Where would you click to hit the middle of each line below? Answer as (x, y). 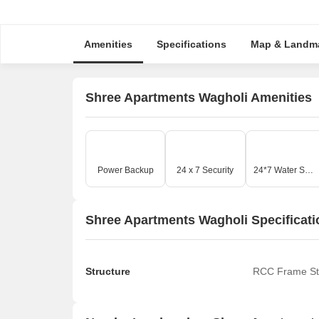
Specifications (191, 44)
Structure (108, 271)
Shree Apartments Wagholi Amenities (199, 97)
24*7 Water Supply (309, 170)
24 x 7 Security (205, 170)
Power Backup (125, 170)
